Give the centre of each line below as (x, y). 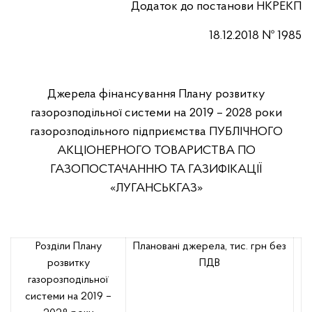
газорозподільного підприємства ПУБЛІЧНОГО (156, 132)
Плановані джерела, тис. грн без (210, 247)
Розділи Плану (68, 247)
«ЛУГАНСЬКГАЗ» (156, 188)
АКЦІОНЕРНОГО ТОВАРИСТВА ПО (156, 151)
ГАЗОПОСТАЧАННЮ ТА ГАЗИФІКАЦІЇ (156, 170)
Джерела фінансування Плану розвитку (156, 94)
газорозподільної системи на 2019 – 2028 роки (156, 113)
